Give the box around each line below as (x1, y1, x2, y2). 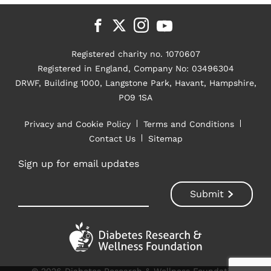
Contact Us (88, 133, 135, 143)
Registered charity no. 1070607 (71, 48, 200, 59)
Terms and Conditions (143, 119, 234, 129)
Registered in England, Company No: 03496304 (37, 63, 234, 73)
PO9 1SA (119, 92, 152, 102)
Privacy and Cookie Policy (24, 119, 131, 129)
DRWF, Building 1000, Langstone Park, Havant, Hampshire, (15, 77, 256, 88)
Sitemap (148, 133, 183, 143)
